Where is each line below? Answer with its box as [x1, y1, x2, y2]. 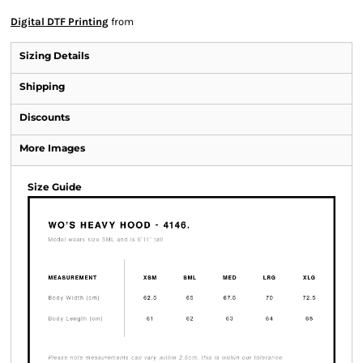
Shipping [19, 80, 65, 92]
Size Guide [28, 181, 82, 193]
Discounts [19, 111, 70, 123]
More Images [19, 142, 85, 154]
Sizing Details [19, 49, 89, 62]
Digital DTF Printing [11, 15, 109, 28]
